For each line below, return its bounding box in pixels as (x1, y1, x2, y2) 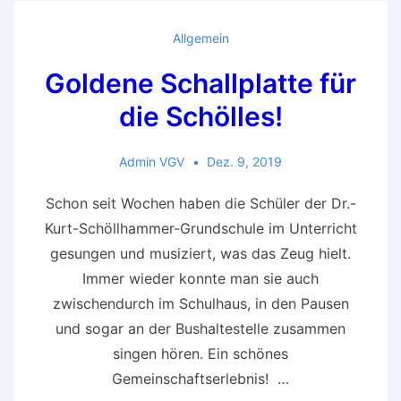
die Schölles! (118, 99, 283, 132)
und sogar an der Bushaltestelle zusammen (55, 319, 346, 337)
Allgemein (172, 30, 229, 46)
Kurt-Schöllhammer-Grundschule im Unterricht (44, 218, 357, 237)
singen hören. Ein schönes (113, 344, 288, 363)
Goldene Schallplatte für (45, 66, 356, 99)
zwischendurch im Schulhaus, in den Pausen (52, 294, 349, 312)
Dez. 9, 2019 (207, 153, 283, 169)
